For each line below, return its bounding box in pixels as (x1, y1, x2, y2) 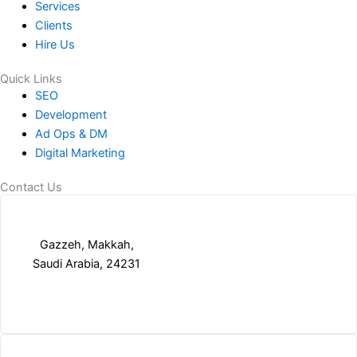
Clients (34, 18, 73, 33)
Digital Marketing (34, 145, 125, 160)
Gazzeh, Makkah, (39, 237, 134, 252)
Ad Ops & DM (34, 126, 108, 141)
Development (34, 107, 107, 122)
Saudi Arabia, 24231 (33, 256, 140, 271)
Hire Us (34, 37, 75, 52)
